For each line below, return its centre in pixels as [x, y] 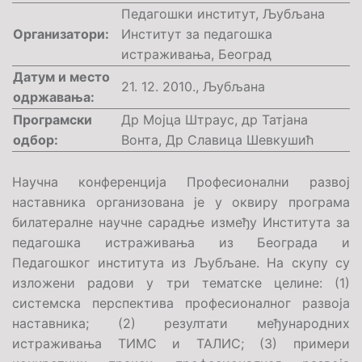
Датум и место [61, 77]
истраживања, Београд [196, 54]
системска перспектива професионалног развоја [181, 303]
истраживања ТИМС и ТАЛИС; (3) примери [181, 343]
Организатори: [63, 34]
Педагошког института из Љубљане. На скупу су [181, 263]
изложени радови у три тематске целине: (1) [181, 283]
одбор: [36, 140]
